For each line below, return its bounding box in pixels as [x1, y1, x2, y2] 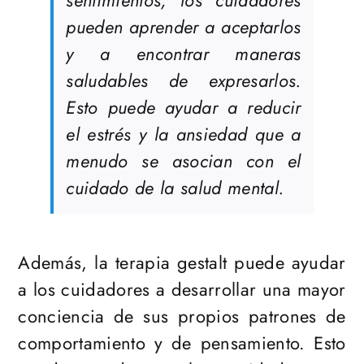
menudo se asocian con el [66, 148, 301, 175]
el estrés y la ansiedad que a [66, 121, 301, 148]
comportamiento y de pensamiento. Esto [18, 330, 346, 357]
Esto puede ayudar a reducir [66, 94, 301, 121]
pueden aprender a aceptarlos [66, 14, 301, 41]
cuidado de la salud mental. [66, 175, 284, 201]
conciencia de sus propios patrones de [18, 303, 346, 330]
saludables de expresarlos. [66, 67, 301, 94]
